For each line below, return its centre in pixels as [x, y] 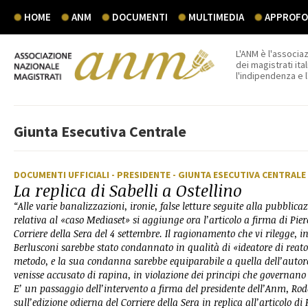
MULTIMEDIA [216, 17]
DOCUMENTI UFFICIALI [63, 175]
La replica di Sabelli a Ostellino [128, 190]
